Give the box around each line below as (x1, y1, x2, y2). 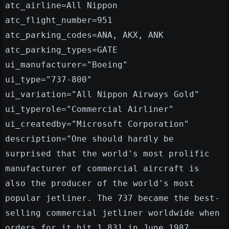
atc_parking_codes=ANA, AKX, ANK (5, 30, 164, 40)
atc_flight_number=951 (5, 15, 112, 26)
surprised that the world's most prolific (5, 149, 210, 159)
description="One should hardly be (5, 134, 174, 144)
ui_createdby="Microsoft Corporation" (5, 119, 189, 129)
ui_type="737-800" (5, 75, 92, 85)
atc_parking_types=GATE (5, 45, 118, 55)
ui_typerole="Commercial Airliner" (5, 104, 174, 114)
